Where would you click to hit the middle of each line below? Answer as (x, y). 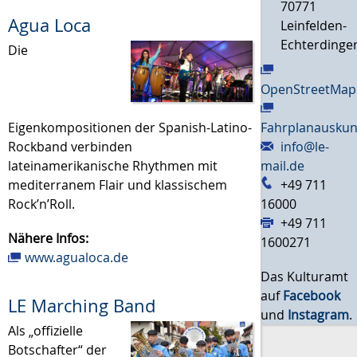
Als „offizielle (45, 330)
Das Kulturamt (305, 276)
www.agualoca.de (76, 257)
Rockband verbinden (70, 146)
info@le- (305, 146)
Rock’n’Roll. (41, 204)
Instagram (319, 314)
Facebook (312, 295)
